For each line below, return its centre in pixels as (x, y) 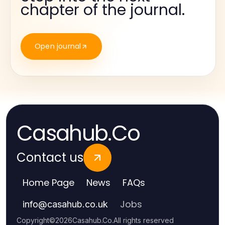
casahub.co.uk (78, 204)
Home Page (48, 183)
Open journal (58, 46)
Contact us (50, 157)
